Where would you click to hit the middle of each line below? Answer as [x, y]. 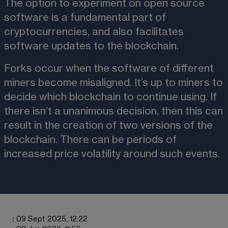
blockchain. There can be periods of [92, 140]
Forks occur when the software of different [110, 68]
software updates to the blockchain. [91, 46]
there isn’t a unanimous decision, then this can [115, 111]
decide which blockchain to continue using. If [112, 97]
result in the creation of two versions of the [110, 125]
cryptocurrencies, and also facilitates [95, 32]
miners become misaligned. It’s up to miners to [115, 83]
